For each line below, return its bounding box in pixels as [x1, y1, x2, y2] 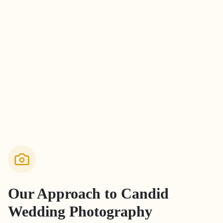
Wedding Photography [8, 203, 152, 220]
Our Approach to [8, 185, 121, 202]
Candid [121, 185, 169, 202]
